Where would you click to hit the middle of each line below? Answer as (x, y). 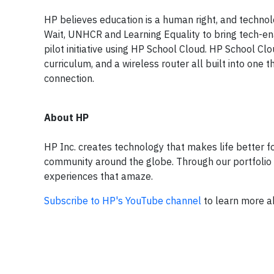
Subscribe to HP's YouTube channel (124, 201)
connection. (69, 79)
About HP (66, 118)
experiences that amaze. (100, 176)
